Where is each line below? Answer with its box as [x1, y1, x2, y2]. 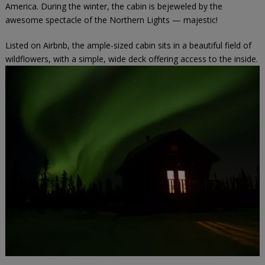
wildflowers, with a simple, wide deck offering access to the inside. [5, 53, 258, 65]
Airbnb [43, 40, 67, 51]
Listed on [5, 40, 43, 51]
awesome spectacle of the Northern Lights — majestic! [5, 14, 218, 26]
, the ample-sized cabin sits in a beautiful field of [67, 40, 251, 51]
